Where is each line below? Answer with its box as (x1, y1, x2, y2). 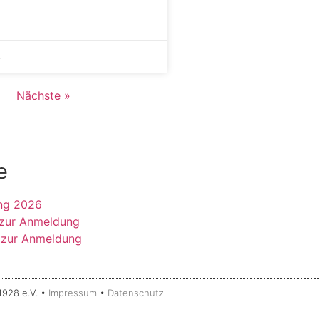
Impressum (48, 286, 98, 298)
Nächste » (16, 88, 70, 103)
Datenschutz (108, 286, 164, 298)
